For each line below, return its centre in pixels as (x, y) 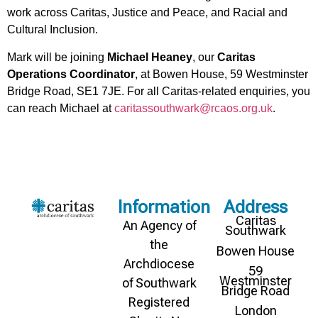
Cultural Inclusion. (53, 30)
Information (164, 207)
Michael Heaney (150, 57)
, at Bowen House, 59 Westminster (221, 74)
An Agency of (159, 226)
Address (256, 207)
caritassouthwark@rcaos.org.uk (193, 108)
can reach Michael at (61, 108)
